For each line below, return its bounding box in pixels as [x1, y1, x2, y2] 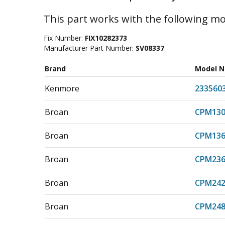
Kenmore [45, 83, 79, 94]
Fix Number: [44, 33, 85, 43]
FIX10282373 [85, 33, 127, 43]
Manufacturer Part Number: [44, 43, 136, 53]
